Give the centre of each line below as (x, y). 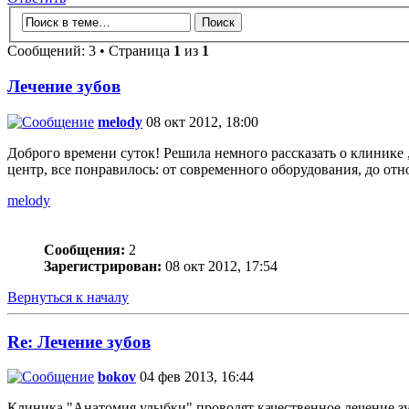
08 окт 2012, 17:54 (220, 266)
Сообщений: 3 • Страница (90, 51)
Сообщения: (84, 249)
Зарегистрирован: (103, 266)
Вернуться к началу (68, 297)
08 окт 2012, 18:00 (200, 121)
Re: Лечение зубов (79, 341)
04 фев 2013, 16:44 (195, 377)
